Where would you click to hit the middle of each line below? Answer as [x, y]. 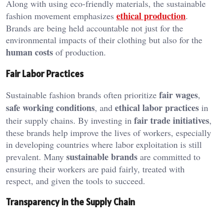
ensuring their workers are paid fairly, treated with [95, 169]
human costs [29, 52]
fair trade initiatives [172, 121]
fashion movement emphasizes [61, 15]
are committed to [169, 157]
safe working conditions [50, 108]
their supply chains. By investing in [70, 121]
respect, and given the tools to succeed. [76, 181]
